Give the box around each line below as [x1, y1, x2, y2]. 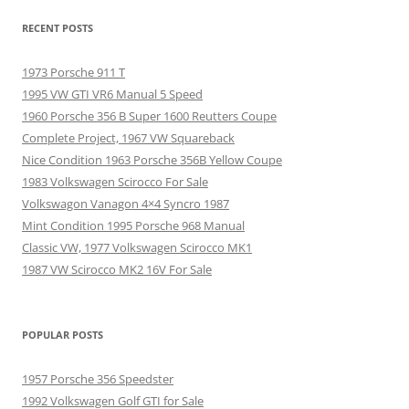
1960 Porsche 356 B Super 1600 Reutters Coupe [22, 107, 277, 124]
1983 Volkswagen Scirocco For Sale [22, 173, 208, 190]
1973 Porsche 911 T [22, 63, 125, 80]
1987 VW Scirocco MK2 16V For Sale [22, 260, 212, 278]
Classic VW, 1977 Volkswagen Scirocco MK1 [22, 238, 252, 256]
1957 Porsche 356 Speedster [22, 370, 173, 387]
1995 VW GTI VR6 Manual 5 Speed [22, 85, 203, 102]
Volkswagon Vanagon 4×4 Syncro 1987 [22, 194, 229, 212]
